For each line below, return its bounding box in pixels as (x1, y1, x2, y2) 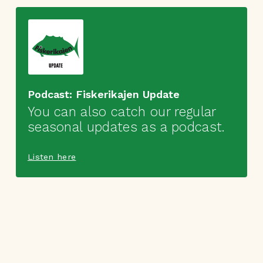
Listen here (27, 151, 76, 161)
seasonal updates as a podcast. (27, 119, 225, 134)
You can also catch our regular (27, 103, 216, 119)
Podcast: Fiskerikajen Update (27, 87, 180, 100)
